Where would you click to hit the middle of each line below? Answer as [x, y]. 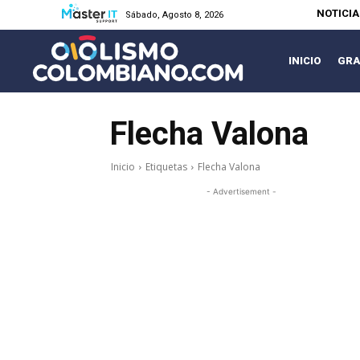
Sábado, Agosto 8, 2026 [174, 15]
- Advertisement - [241, 192]
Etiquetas [166, 167]
